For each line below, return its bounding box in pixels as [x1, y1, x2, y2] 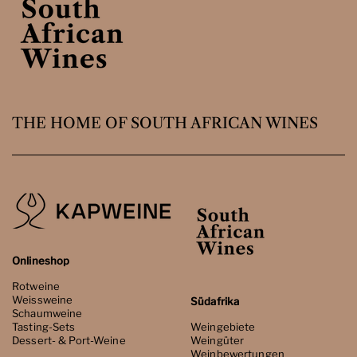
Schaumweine [12, 307, 83, 320]
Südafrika [190, 295, 240, 308]
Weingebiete [190, 320, 256, 334]
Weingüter [190, 334, 245, 347]
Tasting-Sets [12, 320, 76, 334]
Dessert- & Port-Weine [12, 334, 126, 347]
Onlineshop [12, 254, 70, 268]
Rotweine [12, 280, 61, 293]
